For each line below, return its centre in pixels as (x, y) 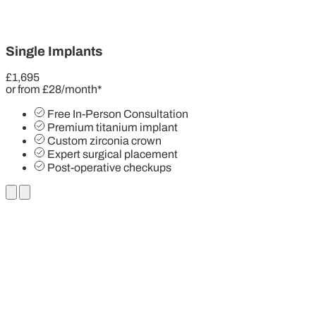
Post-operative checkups (109, 168)
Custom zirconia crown (104, 141)
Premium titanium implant (113, 128)
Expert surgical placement (113, 154)
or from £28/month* (54, 90)
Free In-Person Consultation (118, 114)
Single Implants (54, 51)
